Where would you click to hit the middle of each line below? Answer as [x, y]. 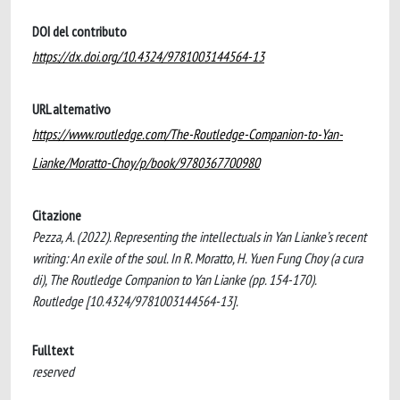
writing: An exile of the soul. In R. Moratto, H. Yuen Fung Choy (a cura [197, 258]
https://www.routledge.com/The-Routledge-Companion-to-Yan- [187, 134]
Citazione [57, 215]
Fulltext [53, 350]
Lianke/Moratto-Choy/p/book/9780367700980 [146, 162]
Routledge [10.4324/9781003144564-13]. [135, 301]
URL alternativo [71, 109]
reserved [53, 371]
